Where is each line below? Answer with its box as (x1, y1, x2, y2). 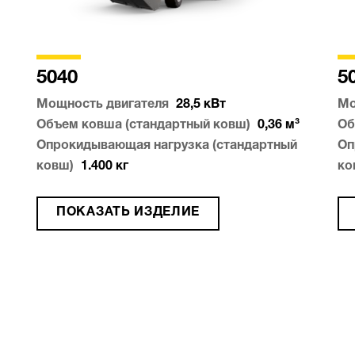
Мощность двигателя (36, 98, 169, 112)
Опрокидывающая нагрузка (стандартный (36, 139, 297, 153)
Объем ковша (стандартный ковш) (36, 119, 250, 132)
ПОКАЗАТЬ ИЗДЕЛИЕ (56, 206, 200, 219)
